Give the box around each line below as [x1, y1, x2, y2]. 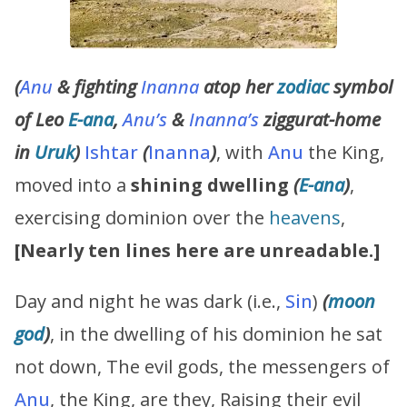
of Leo [15, 107, 68, 133]
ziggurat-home [259, 107, 381, 133]
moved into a [15, 173, 131, 198]
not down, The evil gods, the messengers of [15, 354, 390, 380]
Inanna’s [189, 107, 259, 133]
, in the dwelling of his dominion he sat [50, 322, 382, 347]
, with [216, 140, 268, 165]
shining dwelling [131, 173, 293, 198]
